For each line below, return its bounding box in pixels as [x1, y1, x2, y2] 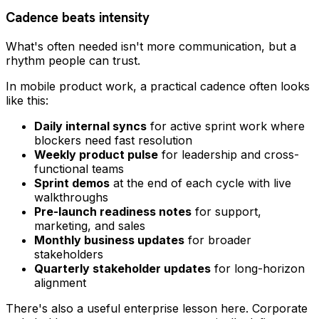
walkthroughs [34, 190, 108, 205]
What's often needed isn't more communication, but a [6, 39, 296, 54]
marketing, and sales [34, 219, 145, 234]
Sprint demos [34, 176, 110, 191]
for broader [184, 233, 251, 248]
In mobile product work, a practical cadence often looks [6, 79, 310, 94]
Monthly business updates [34, 233, 184, 248]
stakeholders [34, 247, 103, 262]
